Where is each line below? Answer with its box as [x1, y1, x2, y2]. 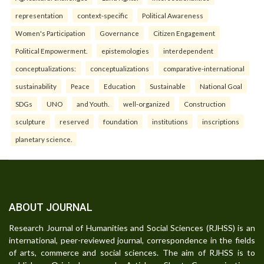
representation [15, 11, 63, 20]
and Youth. [77, 100, 109, 108]
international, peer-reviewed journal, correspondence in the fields [9, 235, 255, 246]
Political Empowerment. [15, 47, 87, 55]
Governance [100, 29, 139, 38]
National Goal [200, 82, 242, 91]
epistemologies [101, 47, 149, 55]
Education [104, 82, 136, 91]
